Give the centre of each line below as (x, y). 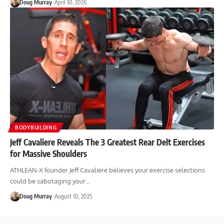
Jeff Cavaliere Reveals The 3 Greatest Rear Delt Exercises (107, 142)
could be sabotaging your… (50, 181)
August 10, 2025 (73, 196)
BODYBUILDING (36, 128)
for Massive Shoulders (48, 154)
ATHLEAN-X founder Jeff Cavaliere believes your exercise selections (107, 170)
